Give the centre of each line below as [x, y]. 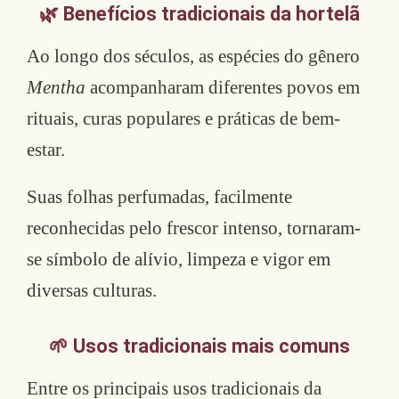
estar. [46, 149]
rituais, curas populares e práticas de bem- [183, 118]
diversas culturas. [92, 290]
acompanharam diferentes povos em [223, 87]
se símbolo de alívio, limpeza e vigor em [179, 259]
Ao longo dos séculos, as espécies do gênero [193, 56]
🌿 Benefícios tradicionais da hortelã [199, 13]
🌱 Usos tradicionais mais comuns [199, 346]
